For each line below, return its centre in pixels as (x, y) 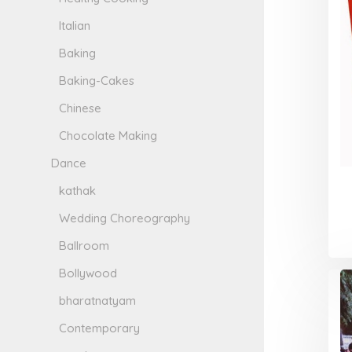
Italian (75, 26)
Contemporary (100, 328)
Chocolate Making (108, 136)
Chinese (81, 108)
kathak (78, 191)
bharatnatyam (98, 301)
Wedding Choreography (125, 218)
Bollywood (88, 273)
